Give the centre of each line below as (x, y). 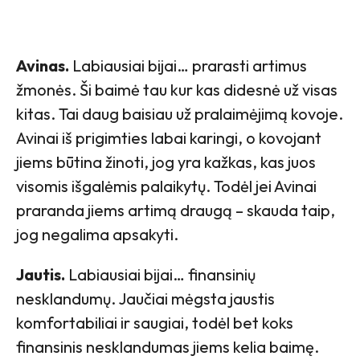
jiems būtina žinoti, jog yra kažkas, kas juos (166, 162)
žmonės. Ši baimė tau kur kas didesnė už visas (177, 89)
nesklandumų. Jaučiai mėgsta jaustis (145, 298)
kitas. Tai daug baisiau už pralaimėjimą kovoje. (180, 113)
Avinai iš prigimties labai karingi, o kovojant (169, 137)
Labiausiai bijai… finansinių (160, 274)
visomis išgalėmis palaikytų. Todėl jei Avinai (166, 186)
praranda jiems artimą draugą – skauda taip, (176, 210)
